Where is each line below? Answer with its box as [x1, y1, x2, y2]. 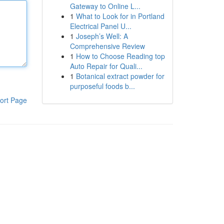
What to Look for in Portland [75, 11, 164, 21]
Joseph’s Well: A [75, 31, 128, 41]
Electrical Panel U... [69, 21, 131, 31]
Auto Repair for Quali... [69, 61, 142, 71]
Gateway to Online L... [69, 1, 140, 11]
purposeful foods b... [69, 81, 135, 91]
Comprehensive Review [69, 41, 145, 51]
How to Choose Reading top [75, 51, 165, 61]
